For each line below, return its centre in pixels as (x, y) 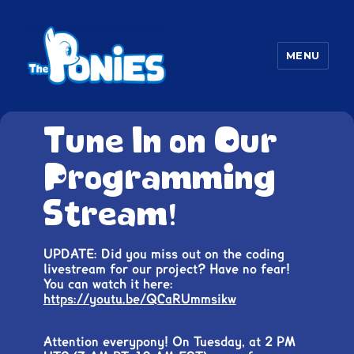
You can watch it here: (108, 284)
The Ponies (73, 109)
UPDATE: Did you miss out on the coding (164, 254)
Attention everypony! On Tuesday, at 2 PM (169, 342)
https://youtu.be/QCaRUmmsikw (139, 299)
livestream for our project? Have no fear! (166, 269)
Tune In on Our (160, 142)
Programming (159, 178)
